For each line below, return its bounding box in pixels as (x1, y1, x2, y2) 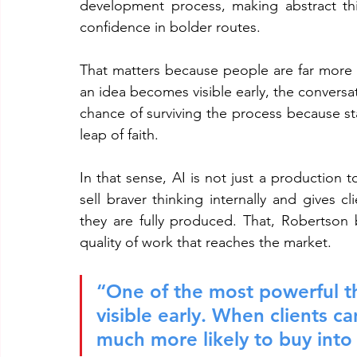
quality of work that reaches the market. (80, 233, 331, 251)
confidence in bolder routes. (80, 18, 261, 36)
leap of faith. (80, 126, 159, 143)
